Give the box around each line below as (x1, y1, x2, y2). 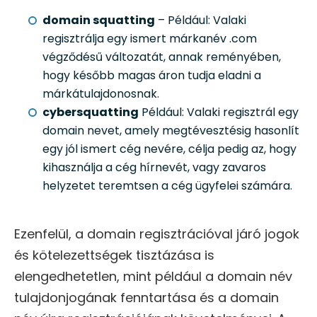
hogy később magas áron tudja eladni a (42, 67, 261, 84)
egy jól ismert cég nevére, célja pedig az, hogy (42, 141, 296, 158)
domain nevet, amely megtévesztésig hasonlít (42, 122, 299, 139)
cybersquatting (42, 104, 139, 121)
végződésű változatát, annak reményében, (42, 49, 281, 66)
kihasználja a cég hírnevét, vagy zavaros (42, 159, 266, 176)
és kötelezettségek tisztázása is (14, 246, 214, 265)
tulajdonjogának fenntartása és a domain (14, 289, 279, 307)
